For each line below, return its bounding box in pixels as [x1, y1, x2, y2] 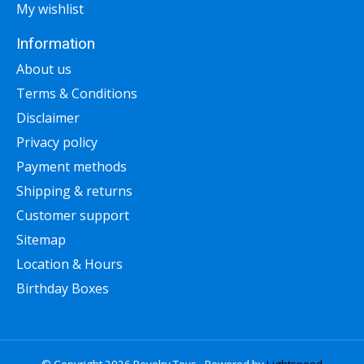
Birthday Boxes [16, 279, 109, 298]
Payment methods [16, 158, 127, 176]
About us [16, 60, 71, 79]
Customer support [16, 206, 129, 225]
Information [16, 33, 95, 53]
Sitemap [16, 231, 66, 249]
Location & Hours [16, 255, 123, 274]
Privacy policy [16, 133, 97, 152]
